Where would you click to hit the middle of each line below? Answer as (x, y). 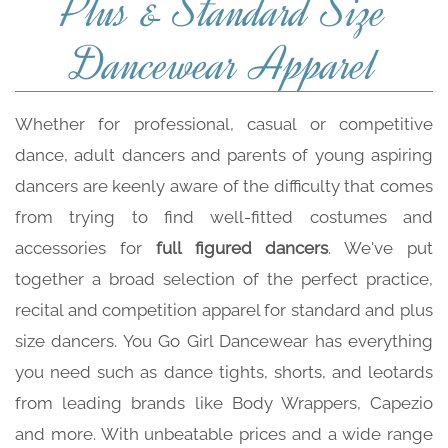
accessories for (85, 248)
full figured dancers (242, 248)
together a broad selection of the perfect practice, (224, 279)
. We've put (381, 248)
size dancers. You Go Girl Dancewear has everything (224, 341)
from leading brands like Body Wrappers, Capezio (224, 403)
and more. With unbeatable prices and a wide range (224, 434)
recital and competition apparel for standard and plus (224, 310)
